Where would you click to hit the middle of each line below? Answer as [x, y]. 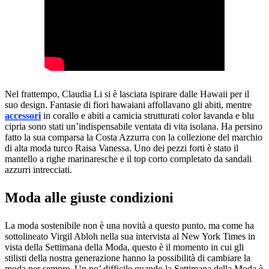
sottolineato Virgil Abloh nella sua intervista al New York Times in [130, 236]
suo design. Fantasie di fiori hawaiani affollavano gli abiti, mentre [128, 105]
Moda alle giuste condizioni [89, 198]
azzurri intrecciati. [38, 170]
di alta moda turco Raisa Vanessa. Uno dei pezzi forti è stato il [122, 148]
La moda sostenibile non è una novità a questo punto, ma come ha [129, 225]
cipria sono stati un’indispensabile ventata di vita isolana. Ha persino [134, 126]
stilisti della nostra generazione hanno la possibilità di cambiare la [128, 258]
